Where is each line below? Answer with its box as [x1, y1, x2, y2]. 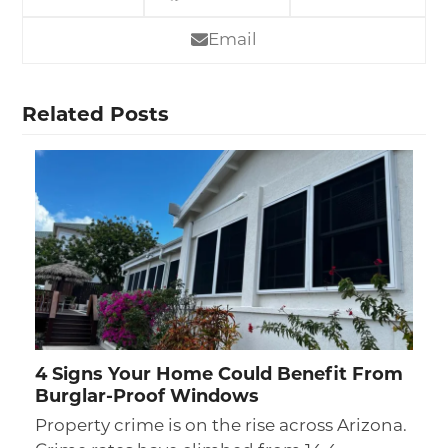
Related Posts [22, 106, 170, 127]
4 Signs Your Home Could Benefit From [34, 366, 403, 386]
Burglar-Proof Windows [34, 388, 259, 408]
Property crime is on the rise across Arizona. [34, 418, 407, 436]
